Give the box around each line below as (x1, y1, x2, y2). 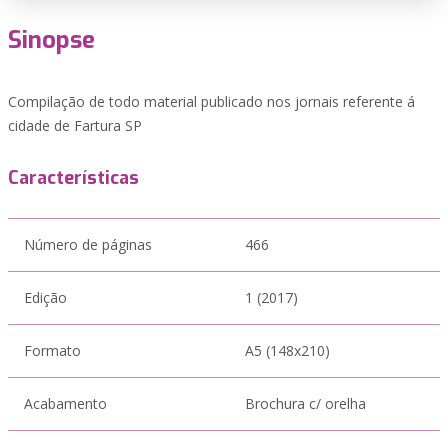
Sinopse (8, 24, 95, 56)
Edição (24, 288, 67, 307)
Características (8, 166, 139, 190)
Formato (24, 341, 81, 360)
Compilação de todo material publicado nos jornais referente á (8, 92, 415, 111)
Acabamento (24, 394, 107, 413)
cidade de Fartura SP (8, 116, 142, 135)
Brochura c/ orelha (245, 394, 366, 413)
